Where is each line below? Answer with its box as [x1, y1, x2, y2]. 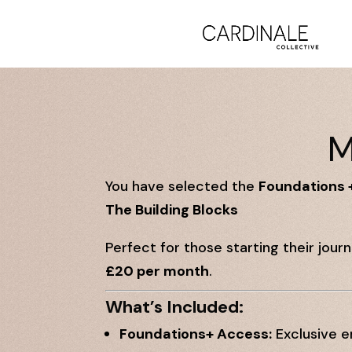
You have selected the [105, 176, 259, 196]
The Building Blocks [105, 200, 239, 219]
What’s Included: [105, 295, 244, 318]
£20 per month [105, 261, 210, 280]
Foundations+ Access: [119, 324, 273, 343]
